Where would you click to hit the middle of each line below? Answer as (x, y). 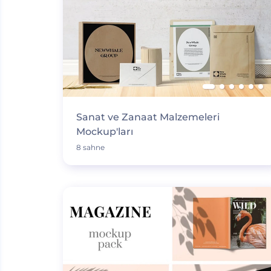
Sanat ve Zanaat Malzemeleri (148, 117)
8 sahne (90, 147)
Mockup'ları (104, 132)
